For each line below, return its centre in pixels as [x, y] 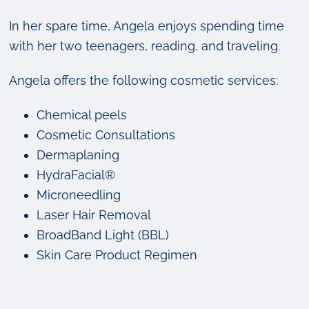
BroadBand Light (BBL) [103, 235]
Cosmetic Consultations [106, 135]
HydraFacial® [76, 175]
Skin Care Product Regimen [117, 255]
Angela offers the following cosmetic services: [143, 80]
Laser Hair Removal [94, 215]
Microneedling [79, 195]
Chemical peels [82, 115]
